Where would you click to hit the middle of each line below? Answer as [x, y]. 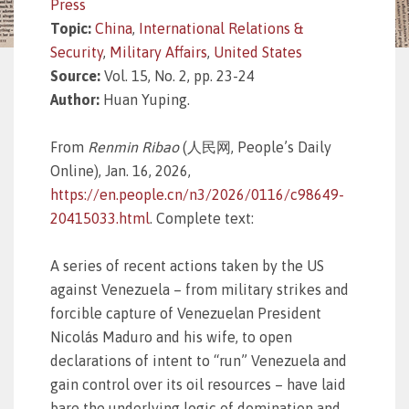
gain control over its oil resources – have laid [198, 384]
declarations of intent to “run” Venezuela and [199, 361]
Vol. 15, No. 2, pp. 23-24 [179, 76]
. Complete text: [202, 218]
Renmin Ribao [133, 147]
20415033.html [100, 218]
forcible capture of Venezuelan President [186, 313]
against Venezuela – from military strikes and [199, 289]
